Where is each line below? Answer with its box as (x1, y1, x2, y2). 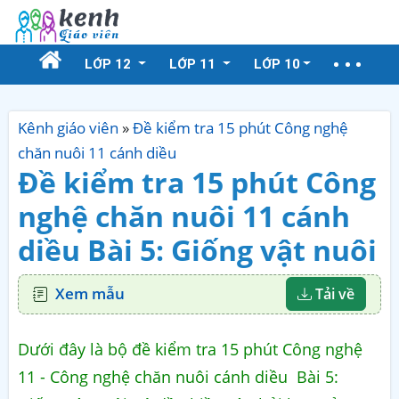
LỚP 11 (168, 56, 219, 72)
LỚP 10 (253, 56, 300, 72)
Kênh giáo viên (18, 118, 118, 138)
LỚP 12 (85, 56, 134, 72)
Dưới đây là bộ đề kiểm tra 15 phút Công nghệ (18, 338, 362, 360)
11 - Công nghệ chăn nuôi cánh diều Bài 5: (18, 365, 338, 387)
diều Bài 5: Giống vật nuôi (18, 231, 377, 269)
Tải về (312, 284, 354, 305)
